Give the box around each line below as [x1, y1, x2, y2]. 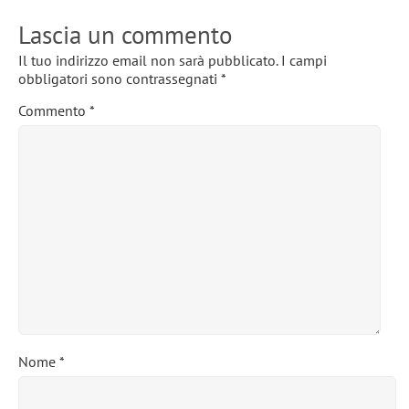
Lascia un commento [18, 17, 232, 51]
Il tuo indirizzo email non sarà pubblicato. [18, 50, 278, 69]
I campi [281, 50, 327, 69]
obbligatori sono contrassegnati [18, 68, 221, 88]
